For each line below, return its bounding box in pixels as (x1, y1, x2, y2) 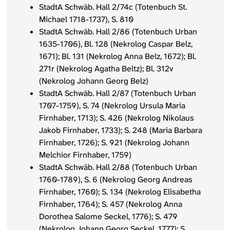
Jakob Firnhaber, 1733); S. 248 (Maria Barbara (39, 125, 202, 136)
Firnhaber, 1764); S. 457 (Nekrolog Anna (39, 199, 182, 210)
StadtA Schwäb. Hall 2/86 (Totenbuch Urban (39, 26, 197, 37)
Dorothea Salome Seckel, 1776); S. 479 (39, 211, 178, 222)
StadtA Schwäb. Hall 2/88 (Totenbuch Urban (39, 162, 197, 173)
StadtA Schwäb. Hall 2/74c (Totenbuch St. (39, 2, 187, 13)
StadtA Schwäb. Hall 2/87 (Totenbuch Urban (39, 88, 196, 99)
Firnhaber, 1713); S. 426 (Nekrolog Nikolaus (39, 112, 194, 124)
